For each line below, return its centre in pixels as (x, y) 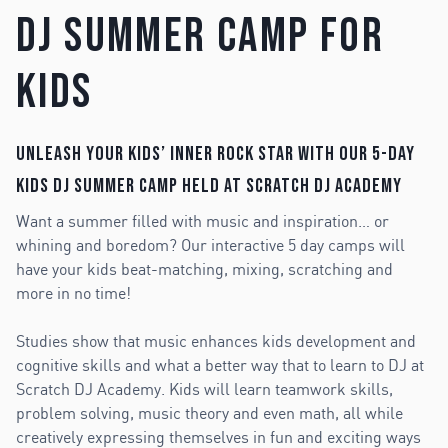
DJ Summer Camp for (200, 37)
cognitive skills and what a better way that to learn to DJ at (220, 364)
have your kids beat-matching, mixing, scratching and (204, 268)
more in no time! (73, 292)
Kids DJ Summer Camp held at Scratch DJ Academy (209, 185)
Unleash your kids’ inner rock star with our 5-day (215, 153)
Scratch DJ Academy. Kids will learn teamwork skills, (204, 388)
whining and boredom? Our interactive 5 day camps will (210, 244)
